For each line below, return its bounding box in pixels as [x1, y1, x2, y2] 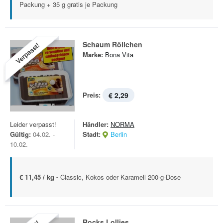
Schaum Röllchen [83, 39, 142, 49]
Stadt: [83, 129, 101, 139]
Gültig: [10, 129, 31, 139]
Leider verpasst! [10, 119, 56, 129]
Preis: [83, 90, 101, 100]
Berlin [111, 129, 127, 139]
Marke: [83, 50, 103, 59]
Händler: [83, 119, 109, 129]
